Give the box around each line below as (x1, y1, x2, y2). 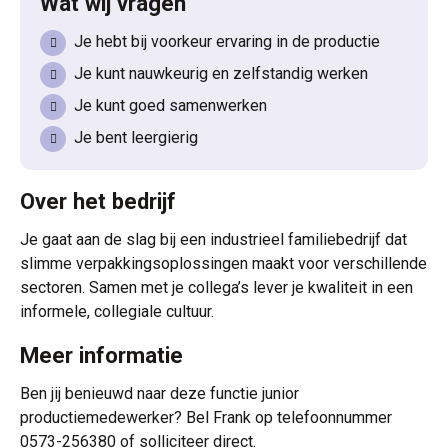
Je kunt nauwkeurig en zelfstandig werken (74, 64, 368, 83)
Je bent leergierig (74, 128, 198, 147)
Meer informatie (20, 342, 183, 368)
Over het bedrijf (20, 188, 176, 214)
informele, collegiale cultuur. (20, 302, 214, 321)
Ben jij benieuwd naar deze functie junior (20, 384, 299, 403)
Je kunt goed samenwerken (74, 96, 267, 115)
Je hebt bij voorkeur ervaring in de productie (74, 32, 380, 51)
